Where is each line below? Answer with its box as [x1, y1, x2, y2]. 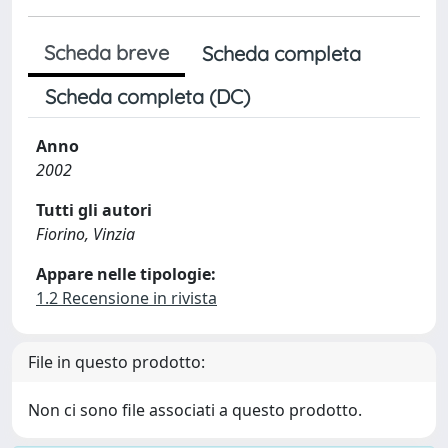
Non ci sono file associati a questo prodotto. [28, 399, 362, 421]
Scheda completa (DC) [45, 84, 250, 109]
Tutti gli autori [36, 199, 152, 221]
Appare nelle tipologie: [36, 263, 216, 285]
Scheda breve [44, 40, 169, 65]
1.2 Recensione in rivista [36, 287, 217, 309]
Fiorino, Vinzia [36, 223, 135, 245]
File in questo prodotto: [28, 351, 205, 373]
